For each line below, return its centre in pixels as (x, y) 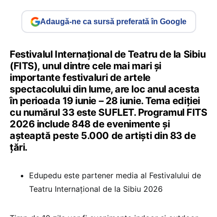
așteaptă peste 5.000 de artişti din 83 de (103, 136)
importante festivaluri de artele (80, 78)
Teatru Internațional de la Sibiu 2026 (96, 189)
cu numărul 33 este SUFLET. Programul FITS (108, 113)
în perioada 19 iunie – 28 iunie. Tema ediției (105, 101)
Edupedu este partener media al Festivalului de (115, 176)
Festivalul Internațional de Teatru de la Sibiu (108, 54)
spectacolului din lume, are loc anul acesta (105, 89)
